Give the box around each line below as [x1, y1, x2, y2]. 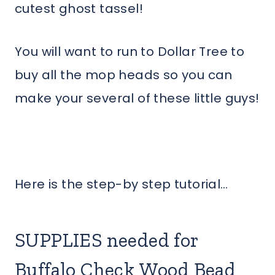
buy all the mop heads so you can [15, 66, 233, 84]
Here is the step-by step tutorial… [15, 176, 228, 193]
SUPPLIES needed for [15, 228, 198, 252]
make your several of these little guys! [15, 90, 260, 107]
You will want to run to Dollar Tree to [15, 43, 245, 61]
